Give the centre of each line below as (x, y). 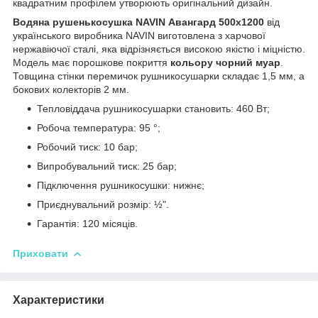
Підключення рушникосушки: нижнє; (121, 185)
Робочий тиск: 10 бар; (87, 147)
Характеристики (59, 300)
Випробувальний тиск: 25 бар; (107, 166)
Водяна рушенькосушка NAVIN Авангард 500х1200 (138, 22)
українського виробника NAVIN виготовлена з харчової (139, 35)
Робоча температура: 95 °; (99, 127)
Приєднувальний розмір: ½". (103, 204)
